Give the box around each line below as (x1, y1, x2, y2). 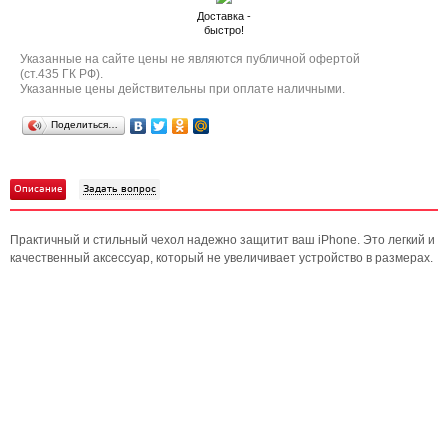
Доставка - (197, 10, 251, 22)
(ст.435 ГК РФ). (20, 67, 103, 81)
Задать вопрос (83, 183, 156, 195)
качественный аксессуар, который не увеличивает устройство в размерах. (10, 251, 433, 265)
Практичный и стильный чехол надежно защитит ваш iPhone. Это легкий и (10, 233, 435, 247)
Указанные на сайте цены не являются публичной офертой (20, 52, 360, 66)
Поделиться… (51, 119, 118, 130)
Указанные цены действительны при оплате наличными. (20, 82, 345, 96)
